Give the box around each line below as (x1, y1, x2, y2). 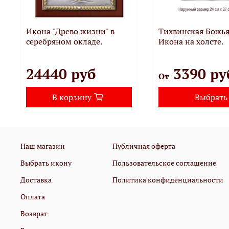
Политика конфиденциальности (112, 174, 223, 185)
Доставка (20, 174, 52, 185)
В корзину (52, 91, 91, 103)
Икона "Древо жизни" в (26, 25, 114, 37)
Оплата (20, 191, 45, 201)
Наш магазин (20, 141, 65, 151)
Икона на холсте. (158, 35, 223, 47)
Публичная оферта (112, 141, 175, 151)
